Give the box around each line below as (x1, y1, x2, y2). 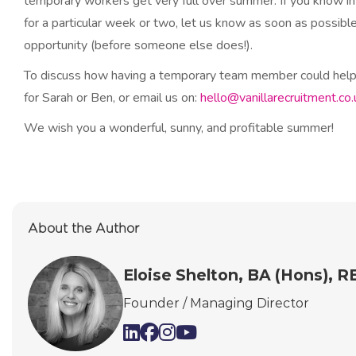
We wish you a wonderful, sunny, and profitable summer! (24, 119, 334, 137)
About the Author (28, 222, 139, 236)
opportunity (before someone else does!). (24, 37, 253, 55)
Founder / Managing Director (123, 295, 309, 311)
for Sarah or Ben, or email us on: (24, 89, 200, 107)
